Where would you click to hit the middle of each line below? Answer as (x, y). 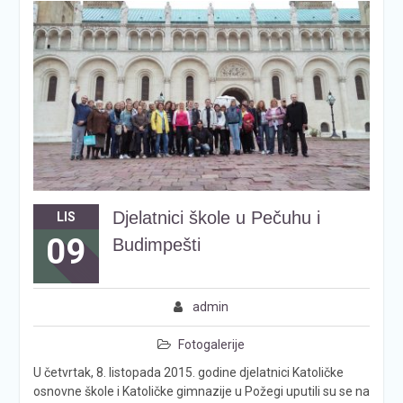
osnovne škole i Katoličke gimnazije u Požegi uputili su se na (201, 391)
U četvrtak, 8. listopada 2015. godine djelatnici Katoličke (188, 372)
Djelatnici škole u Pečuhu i (216, 217)
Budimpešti (156, 244)
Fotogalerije (212, 344)
